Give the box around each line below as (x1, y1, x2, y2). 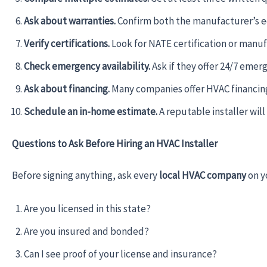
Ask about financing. (24, 82, 110, 96)
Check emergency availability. (24, 60, 150, 73)
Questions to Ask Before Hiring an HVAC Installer (12, 136, 218, 150)
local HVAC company (159, 169, 246, 182)
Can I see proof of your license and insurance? (24, 247, 217, 260)
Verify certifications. (24, 37, 110, 51)
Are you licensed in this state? (24, 201, 151, 215)
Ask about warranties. (24, 14, 116, 28)
